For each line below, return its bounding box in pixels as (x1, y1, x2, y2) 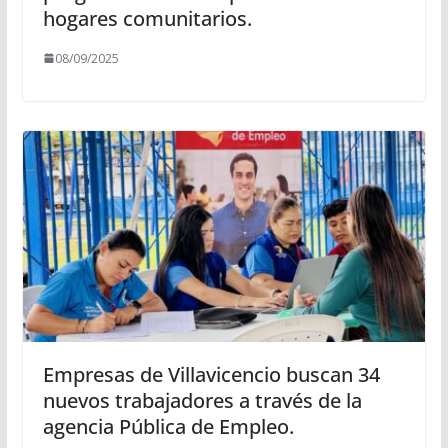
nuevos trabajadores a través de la (42, 387, 362, 415)
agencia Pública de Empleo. (42, 413, 294, 441)
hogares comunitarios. (42, 4, 252, 32)
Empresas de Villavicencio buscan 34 (42, 361, 380, 389)
